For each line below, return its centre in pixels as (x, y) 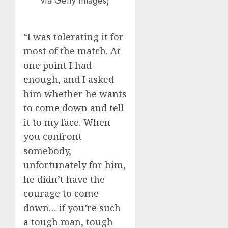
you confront (53, 136)
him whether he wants (75, 93)
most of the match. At (72, 51)
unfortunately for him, (75, 165)
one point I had (58, 65)
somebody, (47, 150)
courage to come (61, 193)
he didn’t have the (64, 179)
